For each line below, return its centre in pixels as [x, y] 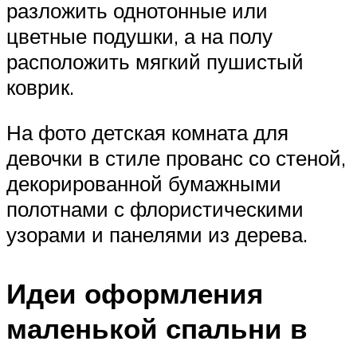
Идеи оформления [135, 293]
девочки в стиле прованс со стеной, [176, 158]
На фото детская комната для [147, 133]
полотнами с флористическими [155, 209]
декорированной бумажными [144, 184]
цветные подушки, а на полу [139, 35]
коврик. [40, 86]
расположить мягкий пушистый [155, 61]
